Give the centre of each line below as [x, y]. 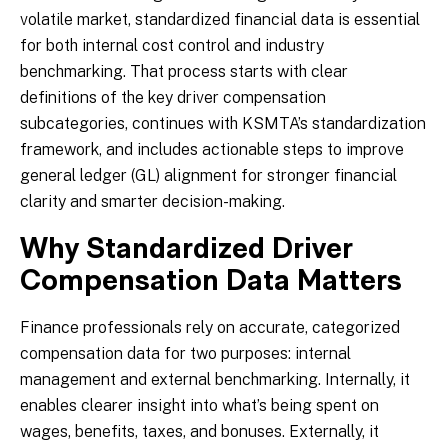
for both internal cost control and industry [172, 46]
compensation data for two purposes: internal [185, 354]
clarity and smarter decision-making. [152, 202]
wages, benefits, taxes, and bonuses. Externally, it [199, 432]
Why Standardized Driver [186, 251]
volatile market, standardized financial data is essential [220, 20]
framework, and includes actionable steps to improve [212, 150]
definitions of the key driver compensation [173, 98]
